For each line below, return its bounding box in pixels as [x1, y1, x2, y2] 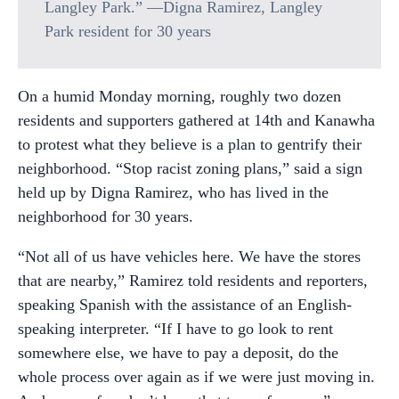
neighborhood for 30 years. [18, 208, 193, 225]
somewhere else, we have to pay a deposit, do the [18, 344, 338, 362]
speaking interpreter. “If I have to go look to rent [18, 320, 333, 338]
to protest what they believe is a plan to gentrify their [18, 135, 362, 153]
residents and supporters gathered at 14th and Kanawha [18, 111, 375, 129]
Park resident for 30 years [45, 22, 211, 40]
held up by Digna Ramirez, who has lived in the [18, 183, 329, 201]
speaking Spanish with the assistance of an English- [18, 296, 352, 313]
